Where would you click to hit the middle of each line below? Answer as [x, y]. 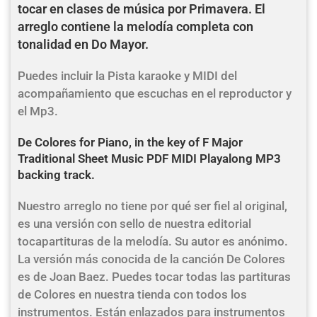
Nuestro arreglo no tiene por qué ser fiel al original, [152, 206]
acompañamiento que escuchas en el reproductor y [155, 93]
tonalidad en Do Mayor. [83, 44]
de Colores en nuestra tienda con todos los [132, 294]
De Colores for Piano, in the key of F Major [130, 142]
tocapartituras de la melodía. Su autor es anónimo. [153, 241]
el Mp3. [38, 111]
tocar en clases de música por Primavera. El [142, 9]
